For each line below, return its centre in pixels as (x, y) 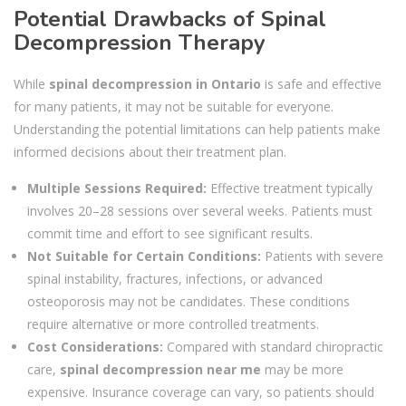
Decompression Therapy (140, 43)
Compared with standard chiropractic (273, 347)
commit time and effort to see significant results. (170, 233)
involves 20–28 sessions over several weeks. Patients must (200, 211)
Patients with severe (324, 256)
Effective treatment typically (290, 188)
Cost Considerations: (95, 347)
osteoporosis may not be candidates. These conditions (188, 301)
